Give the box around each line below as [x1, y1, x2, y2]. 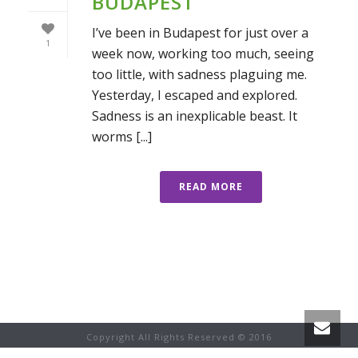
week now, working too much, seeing [92, 44, 314, 62]
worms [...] [92, 127, 152, 145]
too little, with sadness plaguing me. [92, 65, 307, 83]
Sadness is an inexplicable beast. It [92, 106, 297, 125]
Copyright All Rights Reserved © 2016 [86, 330, 272, 343]
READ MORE [179, 179, 243, 193]
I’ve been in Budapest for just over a [92, 23, 308, 42]
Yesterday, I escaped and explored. [92, 86, 297, 104]
